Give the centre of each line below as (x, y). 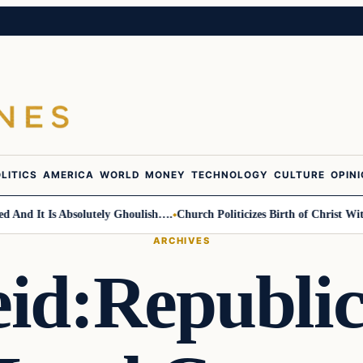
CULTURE (299, 175)
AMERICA (68, 175)
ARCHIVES (181, 240)
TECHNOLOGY (230, 175)
